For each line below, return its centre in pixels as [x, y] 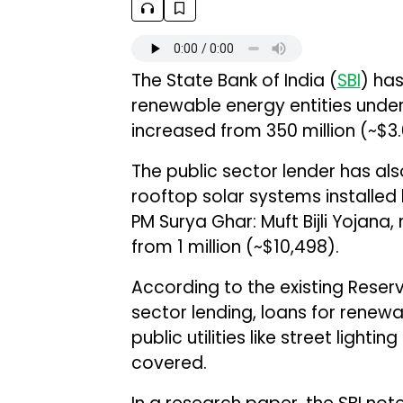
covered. [169, 363]
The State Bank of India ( [234, 81]
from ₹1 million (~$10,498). [235, 247]
